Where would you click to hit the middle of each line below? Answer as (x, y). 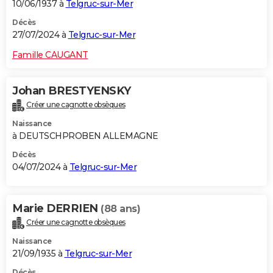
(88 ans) (120, 208)
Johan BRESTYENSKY (72, 91)
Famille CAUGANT (50, 55)
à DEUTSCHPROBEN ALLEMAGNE (85, 136)
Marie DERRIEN (56, 208)
